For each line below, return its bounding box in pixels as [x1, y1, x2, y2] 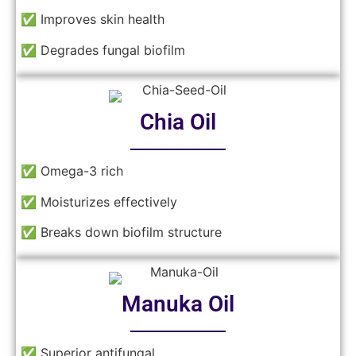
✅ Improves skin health [21, 11, 164, 28]
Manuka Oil [122, 291, 234, 318]
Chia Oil [140, 109, 216, 136]
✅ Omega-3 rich [21, 163, 123, 180]
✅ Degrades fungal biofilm [21, 41, 185, 58]
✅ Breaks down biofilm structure [21, 223, 222, 240]
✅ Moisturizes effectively [21, 193, 177, 210]
